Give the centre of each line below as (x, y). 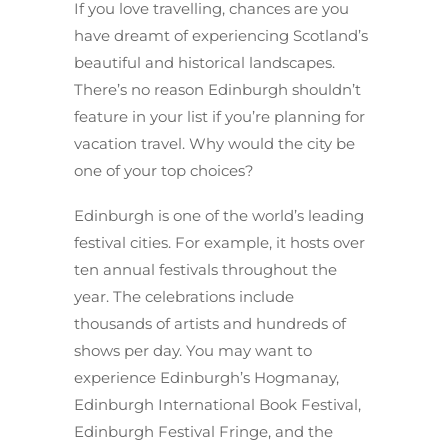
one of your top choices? (164, 170)
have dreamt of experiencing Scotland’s (221, 35)
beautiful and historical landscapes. (204, 62)
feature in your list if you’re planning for (219, 116)
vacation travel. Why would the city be (214, 143)
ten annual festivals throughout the (205, 269)
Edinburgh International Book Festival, (217, 404)
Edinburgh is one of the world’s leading (219, 215)
